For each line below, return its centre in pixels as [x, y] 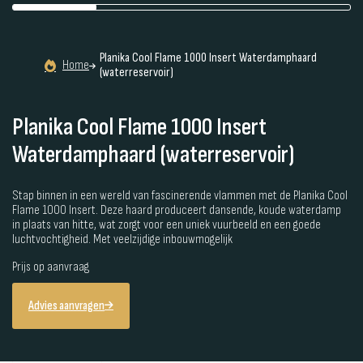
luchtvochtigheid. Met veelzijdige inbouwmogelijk [122, 239]
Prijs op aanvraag [51, 267]
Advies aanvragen [66, 305]
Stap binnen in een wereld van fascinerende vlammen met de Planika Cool [180, 195]
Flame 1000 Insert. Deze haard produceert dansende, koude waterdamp [177, 210]
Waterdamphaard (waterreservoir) [153, 154]
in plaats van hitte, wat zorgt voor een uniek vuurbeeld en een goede [167, 224]
